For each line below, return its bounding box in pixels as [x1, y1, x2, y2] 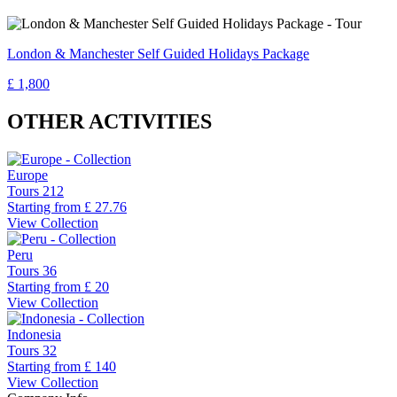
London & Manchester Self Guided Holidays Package [7, 46, 309, 62]
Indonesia [7, 326, 61, 342]
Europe [7, 167, 48, 183]
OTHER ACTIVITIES [7, 109, 212, 133]
